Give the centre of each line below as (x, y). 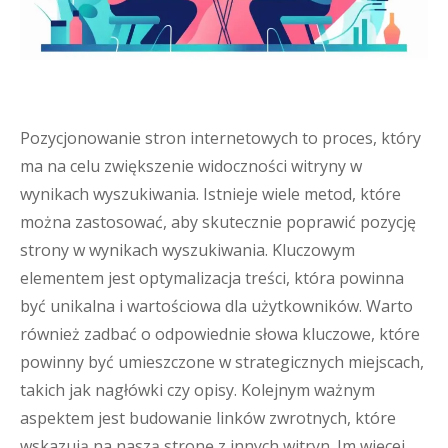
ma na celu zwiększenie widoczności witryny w (191, 166)
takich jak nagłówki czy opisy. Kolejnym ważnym (197, 390)
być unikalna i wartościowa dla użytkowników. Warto (216, 306)
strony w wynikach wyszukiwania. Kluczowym (187, 250)
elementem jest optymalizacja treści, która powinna (212, 278)
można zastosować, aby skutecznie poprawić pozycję (218, 222)
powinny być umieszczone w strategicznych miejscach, (222, 362)
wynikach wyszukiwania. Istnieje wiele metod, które (210, 194)
